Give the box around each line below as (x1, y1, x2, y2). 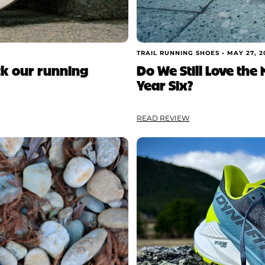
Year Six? (137, 75, 193, 94)
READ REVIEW (137, 114, 190, 123)
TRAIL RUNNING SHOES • (137, 49, 228, 57)
